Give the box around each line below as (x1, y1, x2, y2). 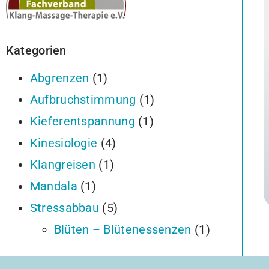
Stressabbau (29, 200, 100, 215)
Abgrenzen (29, 70, 89, 85)
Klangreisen (29, 157, 96, 172)
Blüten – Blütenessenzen (53, 222, 192, 237)
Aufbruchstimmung (29, 92, 136, 107)
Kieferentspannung (29, 113, 135, 128)
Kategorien (5, 43, 67, 58)
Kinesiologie (29, 135, 98, 150)
